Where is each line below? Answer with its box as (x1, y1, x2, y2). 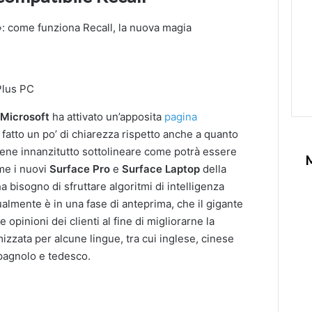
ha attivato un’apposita (52, 110, 165, 124)
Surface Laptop (122, 162, 201, 176)
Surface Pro (49, 162, 111, 176)
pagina (164, 110, 198, 124)
